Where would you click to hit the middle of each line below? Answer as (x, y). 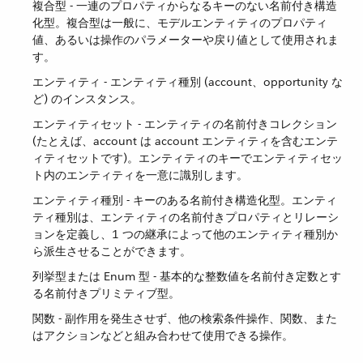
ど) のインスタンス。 (87, 99)
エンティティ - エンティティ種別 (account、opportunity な (188, 82)
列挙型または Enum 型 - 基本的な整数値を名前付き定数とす (187, 277)
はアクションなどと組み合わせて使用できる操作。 (163, 336)
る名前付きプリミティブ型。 (106, 294)
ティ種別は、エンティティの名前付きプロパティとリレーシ (186, 218)
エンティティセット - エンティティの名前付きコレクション (185, 124)
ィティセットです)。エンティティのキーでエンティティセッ (188, 158)
